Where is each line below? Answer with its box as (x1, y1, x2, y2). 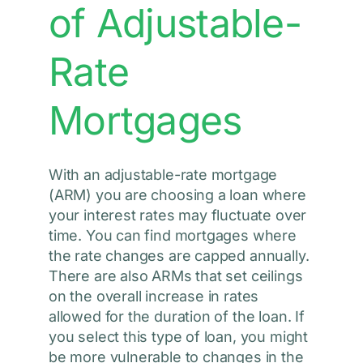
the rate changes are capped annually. (48, 247, 310, 265)
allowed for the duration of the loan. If (48, 308, 305, 326)
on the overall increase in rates (48, 288, 259, 305)
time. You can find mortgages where (48, 227, 297, 245)
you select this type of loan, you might (48, 328, 308, 346)
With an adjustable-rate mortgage (48, 166, 278, 184)
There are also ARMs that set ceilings (48, 267, 303, 285)
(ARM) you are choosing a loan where (48, 186, 306, 204)
